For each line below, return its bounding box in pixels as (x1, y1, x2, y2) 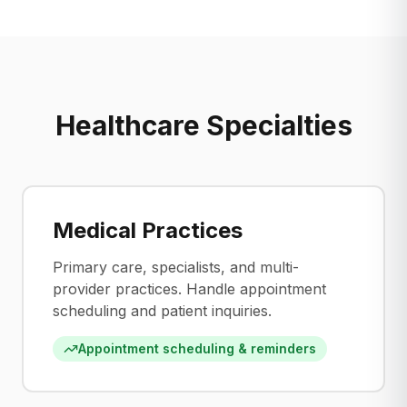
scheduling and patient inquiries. (53, 302, 272, 320)
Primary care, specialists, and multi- (53, 258, 299, 276)
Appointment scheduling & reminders (78, 341, 316, 356)
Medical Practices (53, 217, 243, 243)
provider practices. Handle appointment (53, 280, 326, 298)
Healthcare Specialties (55, 109, 352, 142)
